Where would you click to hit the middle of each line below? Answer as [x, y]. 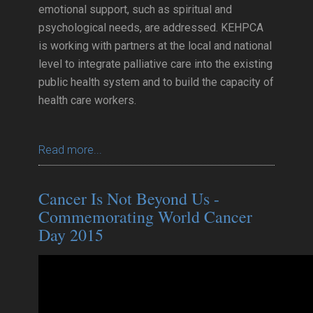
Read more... [70, 150]
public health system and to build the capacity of [156, 82]
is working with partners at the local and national [155, 46]
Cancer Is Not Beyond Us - [129, 198]
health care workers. [87, 100]
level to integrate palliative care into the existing [155, 64]
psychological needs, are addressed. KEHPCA [151, 28]
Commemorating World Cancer [145, 217]
